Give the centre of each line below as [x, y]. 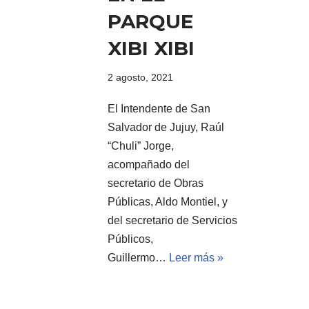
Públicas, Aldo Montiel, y [168, 201]
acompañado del [149, 164]
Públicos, [130, 239]
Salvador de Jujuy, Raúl [166, 127]
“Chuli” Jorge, [141, 146]
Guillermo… [138, 257]
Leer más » [196, 257]
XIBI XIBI [151, 48]
